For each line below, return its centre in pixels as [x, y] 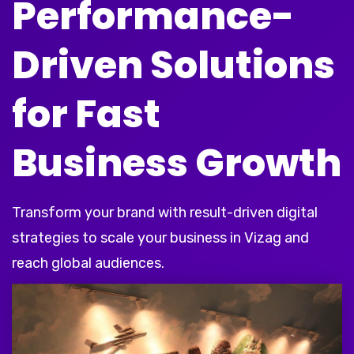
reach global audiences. [88, 264]
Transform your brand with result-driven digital [165, 213]
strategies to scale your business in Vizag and [160, 238]
